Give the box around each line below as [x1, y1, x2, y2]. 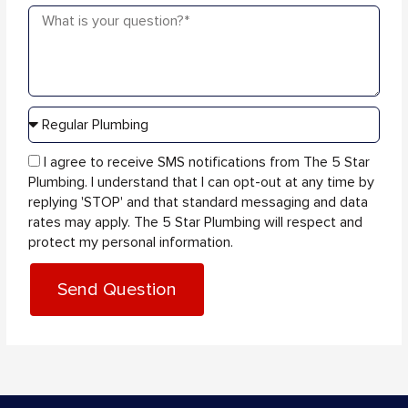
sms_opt [27, 151, 85, 170]
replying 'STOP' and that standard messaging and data [28, 192, 369, 211]
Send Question [57, 278, 178, 301]
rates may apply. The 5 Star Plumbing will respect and [28, 212, 363, 231]
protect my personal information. [28, 232, 234, 251]
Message [27, 5, 86, 24]
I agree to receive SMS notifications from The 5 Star [44, 152, 371, 171]
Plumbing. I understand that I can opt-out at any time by [28, 172, 375, 191]
